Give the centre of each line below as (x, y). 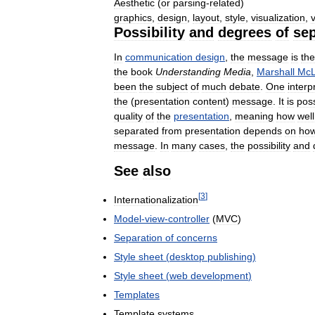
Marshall (276, 72)
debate (245, 87)
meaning (254, 116)
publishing (230, 257)
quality (128, 116)
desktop (187, 257)
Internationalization (156, 200)
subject (172, 87)
